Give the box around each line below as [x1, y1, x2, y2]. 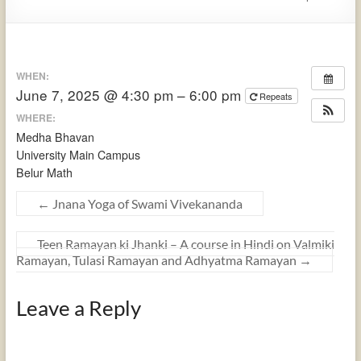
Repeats [259, 89, 295, 103]
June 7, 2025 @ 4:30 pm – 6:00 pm [15, 85, 245, 106]
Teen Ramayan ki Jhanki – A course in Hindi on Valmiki [36, 235, 334, 251]
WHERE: [15, 110, 56, 125]
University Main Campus [15, 146, 140, 163]
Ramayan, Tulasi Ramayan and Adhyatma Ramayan [15, 251, 299, 268]
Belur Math [15, 164, 73, 180]
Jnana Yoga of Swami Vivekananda [49, 195, 243, 211]
